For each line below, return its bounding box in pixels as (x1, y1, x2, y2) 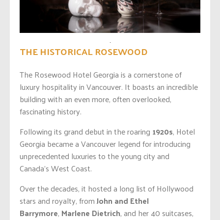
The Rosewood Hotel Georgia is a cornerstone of (20, 67, 182, 82)
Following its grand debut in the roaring (20, 124, 152, 139)
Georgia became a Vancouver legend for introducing (20, 137, 191, 151)
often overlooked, (110, 92, 171, 107)
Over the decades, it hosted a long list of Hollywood (20, 181, 193, 196)
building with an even (20, 92, 92, 107)
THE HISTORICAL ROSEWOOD (20, 42, 148, 59)
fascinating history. (20, 104, 82, 119)
